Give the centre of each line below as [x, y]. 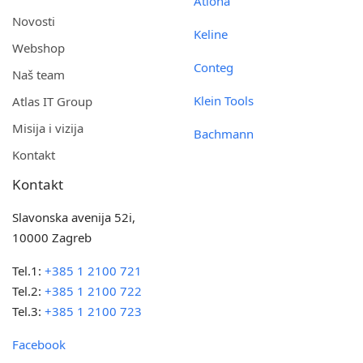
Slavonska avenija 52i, [74, 217]
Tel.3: [29, 311]
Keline [211, 34]
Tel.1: [29, 271]
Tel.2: [29, 291]
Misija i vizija [48, 128]
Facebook [39, 344]
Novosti [34, 21]
